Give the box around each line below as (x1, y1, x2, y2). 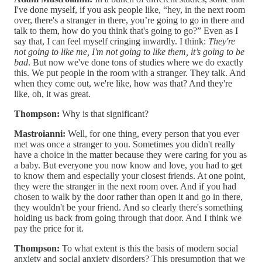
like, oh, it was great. (14, 88, 91, 99)
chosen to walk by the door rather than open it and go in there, (14, 191, 243, 202)
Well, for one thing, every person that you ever (65, 128, 239, 139)
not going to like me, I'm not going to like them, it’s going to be (14, 46, 244, 57)
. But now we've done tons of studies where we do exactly (28, 57, 243, 67)
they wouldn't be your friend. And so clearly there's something (14, 202, 243, 212)
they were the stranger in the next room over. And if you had (14, 181, 236, 191)
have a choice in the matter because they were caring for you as (14, 149, 247, 160)
